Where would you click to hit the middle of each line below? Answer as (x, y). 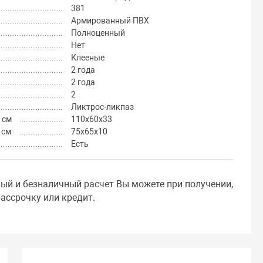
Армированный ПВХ (110, 21)
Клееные (87, 58)
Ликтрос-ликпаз (102, 107)
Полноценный (98, 33)
